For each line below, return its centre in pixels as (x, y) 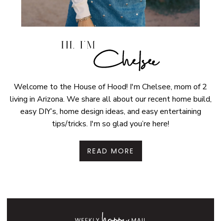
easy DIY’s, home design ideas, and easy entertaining (110, 111)
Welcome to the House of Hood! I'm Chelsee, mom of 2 (110, 87)
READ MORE (110, 151)
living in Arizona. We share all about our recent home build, (110, 99)
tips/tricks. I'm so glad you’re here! (110, 124)
